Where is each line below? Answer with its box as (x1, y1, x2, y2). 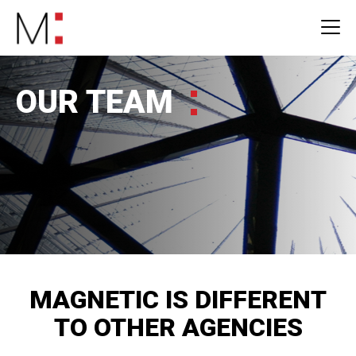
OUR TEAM (16, 83, 181, 121)
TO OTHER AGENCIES (53, 312, 303, 342)
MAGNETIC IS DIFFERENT (29, 284, 327, 315)
